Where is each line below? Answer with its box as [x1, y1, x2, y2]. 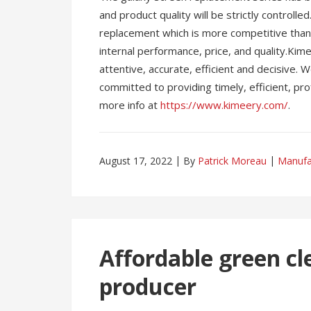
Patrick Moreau [198, 154, 267, 167]
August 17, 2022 [99, 154, 172, 167]
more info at [99, 98, 160, 112]
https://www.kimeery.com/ [160, 98, 288, 112]
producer [99, 271, 196, 301]
